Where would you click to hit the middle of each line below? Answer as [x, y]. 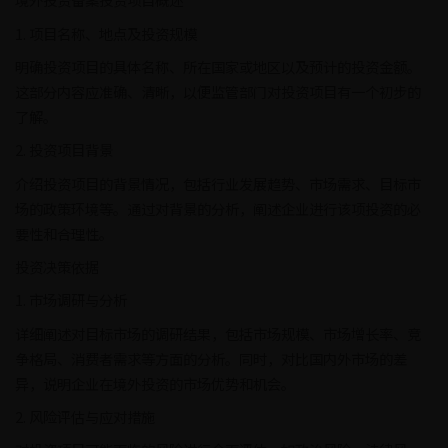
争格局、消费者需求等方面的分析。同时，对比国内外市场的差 [211, 358]
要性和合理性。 [64, 233]
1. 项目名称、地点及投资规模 [106, 33]
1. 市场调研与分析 [71, 300]
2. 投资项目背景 [64, 150]
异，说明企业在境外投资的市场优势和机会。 [155, 383]
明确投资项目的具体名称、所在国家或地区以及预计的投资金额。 [218, 66]
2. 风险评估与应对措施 [85, 417]
